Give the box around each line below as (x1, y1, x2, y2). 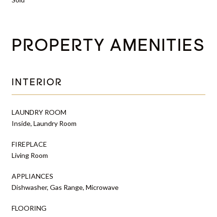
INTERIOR (12, 77, 62, 88)
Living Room (12, 151, 48, 159)
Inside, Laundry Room (12, 119, 77, 127)
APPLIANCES (12, 171, 53, 180)
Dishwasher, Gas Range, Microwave (12, 183, 119, 191)
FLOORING (12, 203, 46, 212)
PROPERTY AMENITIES (12, 37, 205, 55)
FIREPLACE (12, 139, 47, 148)
